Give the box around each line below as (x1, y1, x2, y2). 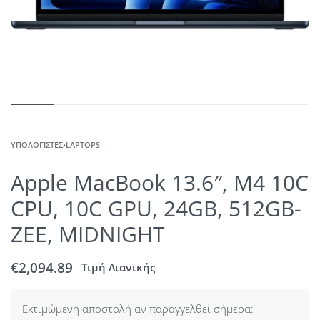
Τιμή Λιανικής (81, 260, 155, 275)
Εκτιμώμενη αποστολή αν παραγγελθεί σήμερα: (22, 301, 254, 316)
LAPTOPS (66, 139, 100, 150)
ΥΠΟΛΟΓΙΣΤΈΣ (11, 139, 63, 150)
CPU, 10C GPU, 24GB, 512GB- (11, 193, 301, 223)
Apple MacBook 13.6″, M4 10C (11, 167, 309, 197)
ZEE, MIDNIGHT (11, 219, 165, 249)
